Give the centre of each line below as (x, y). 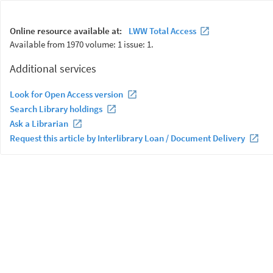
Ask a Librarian (39, 123)
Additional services (53, 69)
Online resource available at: (67, 31)
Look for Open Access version (66, 94)
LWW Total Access (162, 31)
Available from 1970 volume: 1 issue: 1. (82, 44)
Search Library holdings (56, 109)
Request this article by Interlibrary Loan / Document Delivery (127, 138)
